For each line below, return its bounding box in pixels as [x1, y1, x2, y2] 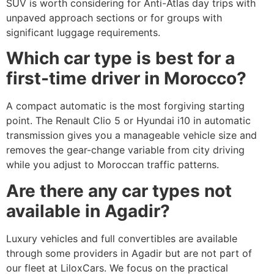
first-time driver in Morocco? [6, 68, 246, 89]
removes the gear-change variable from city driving [6, 144, 245, 157]
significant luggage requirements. [6, 26, 160, 39]
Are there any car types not [6, 180, 232, 201]
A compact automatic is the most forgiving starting [6, 100, 245, 113]
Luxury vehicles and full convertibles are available [6, 232, 237, 245]
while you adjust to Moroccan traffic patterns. [6, 158, 219, 171]
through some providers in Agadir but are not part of [6, 246, 252, 259]
